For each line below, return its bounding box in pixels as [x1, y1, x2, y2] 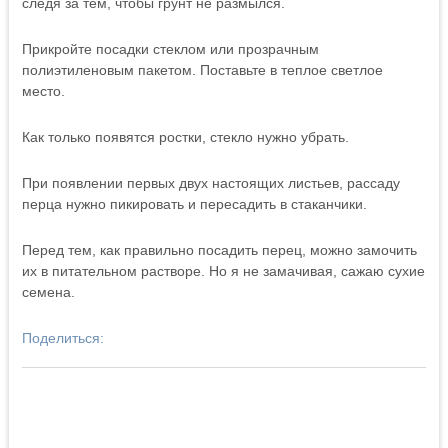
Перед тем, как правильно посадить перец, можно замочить [21, 242, 417, 258]
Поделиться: [21, 330, 104, 346]
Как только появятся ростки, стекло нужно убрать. [21, 129, 349, 145]
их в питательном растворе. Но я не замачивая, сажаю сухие [21, 263, 425, 279]
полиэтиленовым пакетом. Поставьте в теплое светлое [21, 62, 383, 78]
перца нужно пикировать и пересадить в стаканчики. [21, 196, 367, 212]
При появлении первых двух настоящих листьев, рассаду [21, 175, 400, 191]
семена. [21, 284, 75, 300]
